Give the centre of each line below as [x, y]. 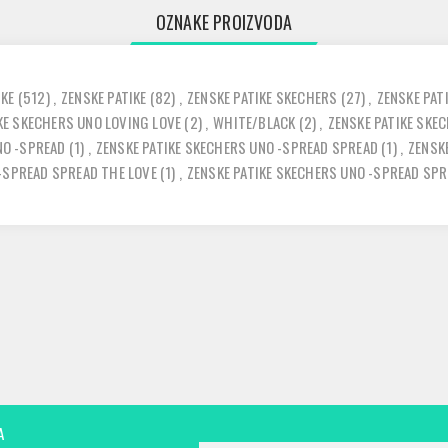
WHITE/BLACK [254, 122]
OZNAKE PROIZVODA [224, 22]
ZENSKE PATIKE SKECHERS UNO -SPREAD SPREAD [236, 147]
